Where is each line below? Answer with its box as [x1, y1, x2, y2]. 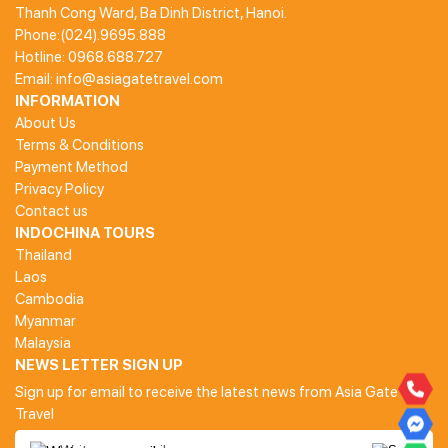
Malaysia [15, 333, 71, 352]
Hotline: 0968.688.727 [15, 47, 163, 66]
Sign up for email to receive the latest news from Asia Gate [15, 382, 398, 401]
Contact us [15, 201, 88, 220]
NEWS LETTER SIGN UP [15, 355, 183, 374]
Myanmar [15, 311, 76, 330]
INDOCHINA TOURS [15, 223, 155, 242]
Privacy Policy [15, 179, 104, 198]
